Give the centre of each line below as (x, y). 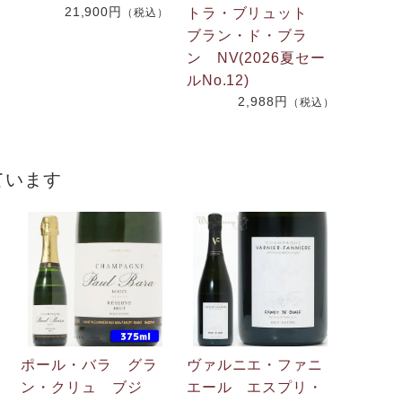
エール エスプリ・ (255, 387)
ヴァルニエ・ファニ (255, 364)
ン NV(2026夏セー (256, 57)
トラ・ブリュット (255, 13)
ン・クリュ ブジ (82, 387)
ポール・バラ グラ (89, 364)
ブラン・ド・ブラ (247, 35)
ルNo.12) (218, 80)
